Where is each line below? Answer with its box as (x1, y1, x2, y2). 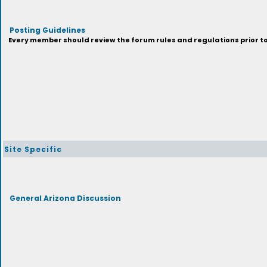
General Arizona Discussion (9, 193, 121, 203)
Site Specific (4, 144, 62, 154)
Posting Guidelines (9, 24, 85, 35)
